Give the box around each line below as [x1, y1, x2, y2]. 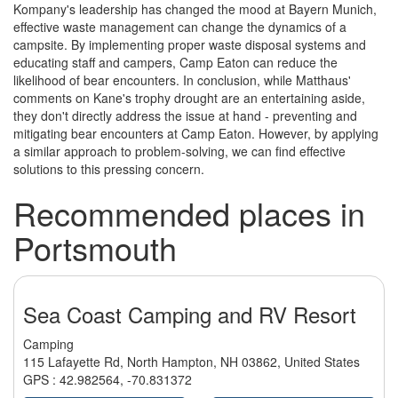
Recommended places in [13, 190, 365, 236]
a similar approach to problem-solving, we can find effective [13, 142, 346, 161]
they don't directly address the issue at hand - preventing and [13, 107, 357, 125]
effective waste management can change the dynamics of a [13, 18, 346, 36]
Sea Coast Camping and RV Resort [23, 298, 356, 330]
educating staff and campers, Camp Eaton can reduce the [13, 53, 338, 72]
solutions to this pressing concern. [13, 160, 204, 179]
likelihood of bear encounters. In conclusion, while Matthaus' [13, 71, 351, 90]
